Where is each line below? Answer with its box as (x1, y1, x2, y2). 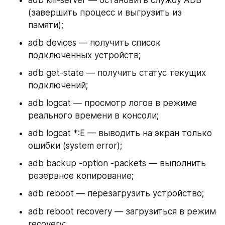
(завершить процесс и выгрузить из (28, 8, 182, 18)
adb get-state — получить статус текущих (28, 68, 206, 78)
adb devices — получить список (28, 38, 161, 48)
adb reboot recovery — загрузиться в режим (28, 206, 216, 216)
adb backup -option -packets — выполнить (28, 158, 206, 169)
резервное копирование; (28, 171, 134, 181)
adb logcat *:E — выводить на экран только (28, 128, 212, 139)
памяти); (28, 20, 63, 31)
